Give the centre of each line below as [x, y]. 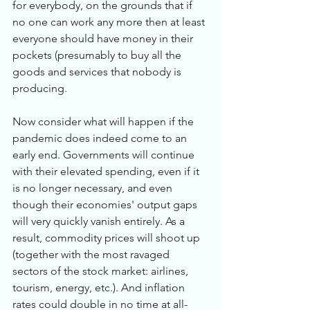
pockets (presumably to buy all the [98, 55]
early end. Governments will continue [105, 155]
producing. [41, 88]
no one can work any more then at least [110, 22]
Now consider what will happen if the [104, 121]
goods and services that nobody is [98, 72]
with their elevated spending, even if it [107, 171]
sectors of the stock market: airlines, [102, 271]
